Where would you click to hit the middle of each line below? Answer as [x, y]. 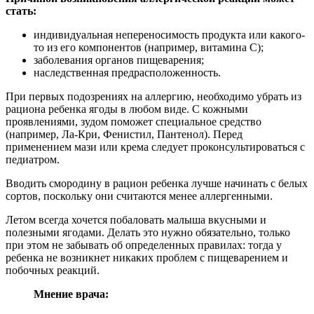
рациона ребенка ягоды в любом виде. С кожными [127, 109]
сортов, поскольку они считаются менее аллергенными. [139, 196]
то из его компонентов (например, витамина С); [149, 48]
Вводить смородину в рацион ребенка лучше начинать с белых [157, 184]
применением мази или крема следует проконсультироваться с [155, 147]
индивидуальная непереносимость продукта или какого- [169, 35]
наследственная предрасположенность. [127, 73]
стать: [21, 11]
